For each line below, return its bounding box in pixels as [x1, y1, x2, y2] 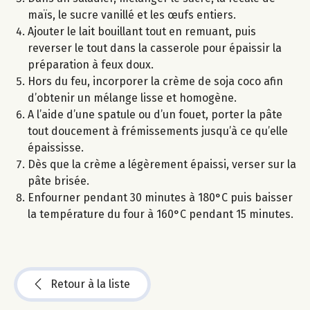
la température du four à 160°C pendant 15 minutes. [28, 208, 293, 221]
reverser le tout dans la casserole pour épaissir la [28, 42, 282, 55]
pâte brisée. [28, 174, 89, 188]
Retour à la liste [51, 277, 130, 291]
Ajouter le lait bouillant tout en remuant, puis [28, 25, 256, 39]
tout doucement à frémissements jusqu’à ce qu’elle [28, 125, 288, 138]
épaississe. [28, 141, 84, 155]
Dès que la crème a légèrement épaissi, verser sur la [28, 158, 296, 172]
